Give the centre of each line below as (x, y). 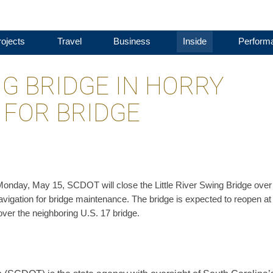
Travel (69, 41)
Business (132, 41)
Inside (194, 41)
